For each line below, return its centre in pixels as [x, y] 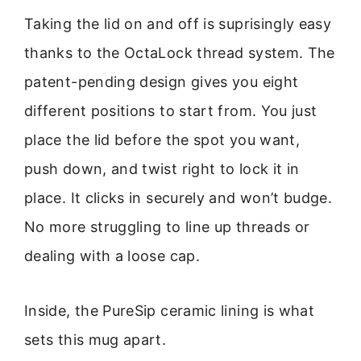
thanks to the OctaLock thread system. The [180, 53]
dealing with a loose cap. [112, 256]
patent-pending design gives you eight [162, 82]
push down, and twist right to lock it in [162, 169]
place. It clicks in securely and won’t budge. [178, 198]
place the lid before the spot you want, [162, 140]
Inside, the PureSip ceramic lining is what [170, 311]
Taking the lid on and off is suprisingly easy [178, 24]
